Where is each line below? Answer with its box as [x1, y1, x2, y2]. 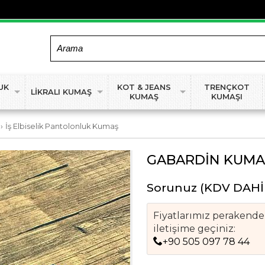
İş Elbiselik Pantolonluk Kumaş [5, 122, 118, 131]
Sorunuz [147, 180, 198, 195]
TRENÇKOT [203, 83, 250, 92]
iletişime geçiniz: [153, 223, 236, 235]
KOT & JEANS [117, 83, 171, 92]
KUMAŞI [211, 92, 243, 102]
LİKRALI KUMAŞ [30, 88, 92, 97]
